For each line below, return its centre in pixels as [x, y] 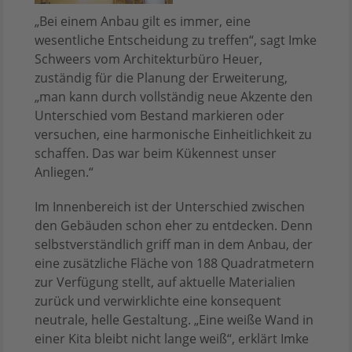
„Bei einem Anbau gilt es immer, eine [143, 22]
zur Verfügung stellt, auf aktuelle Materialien [165, 282]
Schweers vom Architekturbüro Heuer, [148, 59]
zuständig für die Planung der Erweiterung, [161, 78]
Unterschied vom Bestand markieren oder [159, 116]
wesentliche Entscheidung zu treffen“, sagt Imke [176, 40]
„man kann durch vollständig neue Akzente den [174, 97]
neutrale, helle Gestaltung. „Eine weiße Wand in [174, 320]
